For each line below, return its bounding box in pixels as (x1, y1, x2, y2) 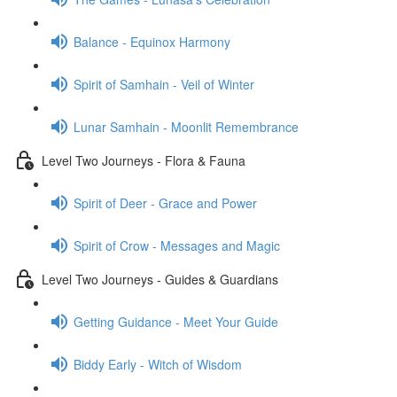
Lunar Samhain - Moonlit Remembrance (74, 117, 299, 136)
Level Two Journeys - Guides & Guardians (42, 269, 278, 288)
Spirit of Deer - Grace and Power (74, 193, 257, 212)
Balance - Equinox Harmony (74, 32, 230, 51)
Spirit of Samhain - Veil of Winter (74, 74, 254, 93)
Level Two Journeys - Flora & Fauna (42, 151, 245, 169)
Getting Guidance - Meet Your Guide (74, 312, 278, 331)
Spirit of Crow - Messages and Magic (74, 236, 280, 254)
